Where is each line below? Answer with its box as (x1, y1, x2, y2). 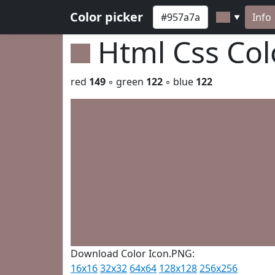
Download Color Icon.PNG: (71, 247, 195, 260)
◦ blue (163, 75, 196, 88)
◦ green (106, 75, 146, 88)
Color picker (70, 9, 143, 25)
